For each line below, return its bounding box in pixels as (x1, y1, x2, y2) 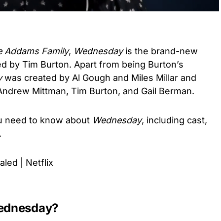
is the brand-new (123, 46, 198, 56)
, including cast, (142, 115, 207, 125)
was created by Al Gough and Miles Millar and (2, 73, 196, 83)
